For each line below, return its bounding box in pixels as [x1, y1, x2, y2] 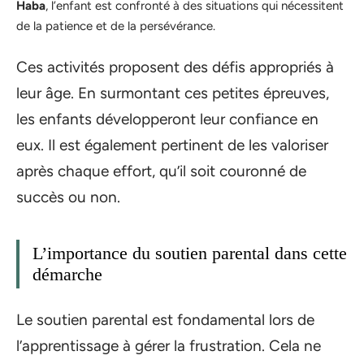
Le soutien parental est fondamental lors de [16, 310, 314, 329]
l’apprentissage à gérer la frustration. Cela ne [16, 336, 321, 355]
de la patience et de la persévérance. [16, 18, 215, 33]
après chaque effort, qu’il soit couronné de [16, 162, 306, 181]
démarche [32, 264, 102, 285]
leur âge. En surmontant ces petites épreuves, [16, 84, 329, 103]
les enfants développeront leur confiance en [16, 110, 318, 129]
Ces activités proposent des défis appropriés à [16, 58, 334, 77]
